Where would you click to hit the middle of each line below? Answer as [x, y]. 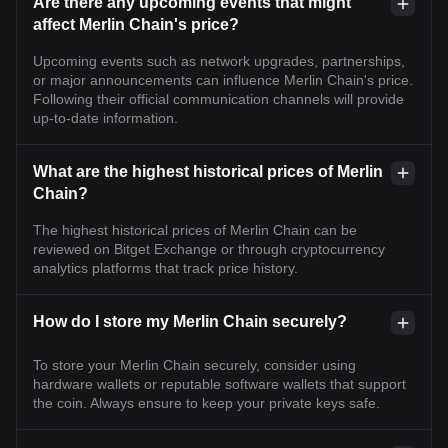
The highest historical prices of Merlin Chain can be [195, 230]
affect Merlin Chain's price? [136, 24]
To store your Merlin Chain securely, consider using [194, 365]
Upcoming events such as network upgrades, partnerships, [219, 61]
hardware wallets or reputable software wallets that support [219, 384]
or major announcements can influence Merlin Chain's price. [223, 80]
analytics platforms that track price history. [165, 268]
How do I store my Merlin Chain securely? [190, 321]
